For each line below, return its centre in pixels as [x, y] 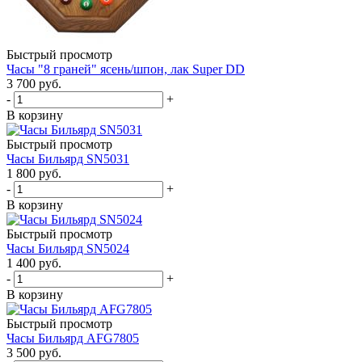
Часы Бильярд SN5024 [68, 248]
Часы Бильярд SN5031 [68, 158]
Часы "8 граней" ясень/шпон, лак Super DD [126, 69]
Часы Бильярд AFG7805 [73, 338]
